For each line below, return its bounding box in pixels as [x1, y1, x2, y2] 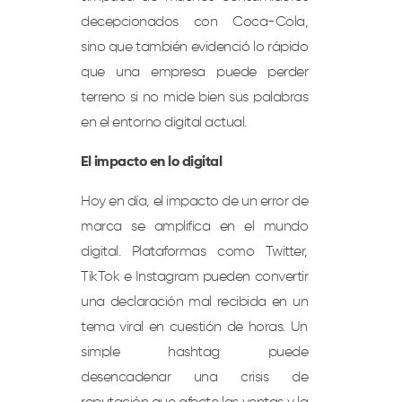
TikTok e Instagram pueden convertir [81, 270, 308, 285]
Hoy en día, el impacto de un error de [81, 195, 308, 210]
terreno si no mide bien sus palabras [81, 91, 308, 106]
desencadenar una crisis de [81, 371, 308, 386]
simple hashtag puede [81, 345, 308, 361]
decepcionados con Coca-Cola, [81, 15, 308, 31]
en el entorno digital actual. [81, 116, 247, 131]
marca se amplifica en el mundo [81, 220, 308, 235]
